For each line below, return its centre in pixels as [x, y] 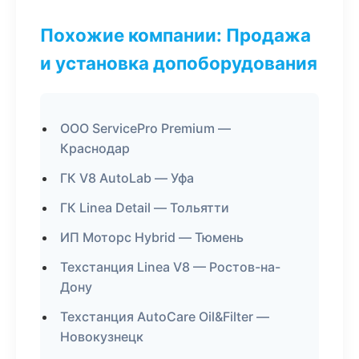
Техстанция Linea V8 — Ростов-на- [170, 267]
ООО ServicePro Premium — [145, 128]
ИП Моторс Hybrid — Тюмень [152, 237]
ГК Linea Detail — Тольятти [145, 208]
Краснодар [95, 148]
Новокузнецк [102, 337]
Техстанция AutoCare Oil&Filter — [165, 317]
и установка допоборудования [179, 63]
